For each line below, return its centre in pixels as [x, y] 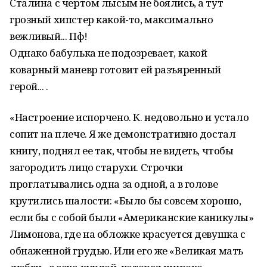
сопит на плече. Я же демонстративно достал [123, 134]
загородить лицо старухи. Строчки [96, 167]
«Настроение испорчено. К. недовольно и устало [129, 117]
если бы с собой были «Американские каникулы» [132, 217]
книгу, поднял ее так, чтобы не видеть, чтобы [122, 150]
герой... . [29, 86]
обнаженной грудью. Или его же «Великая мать [126, 251]
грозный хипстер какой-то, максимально [111, 19]
